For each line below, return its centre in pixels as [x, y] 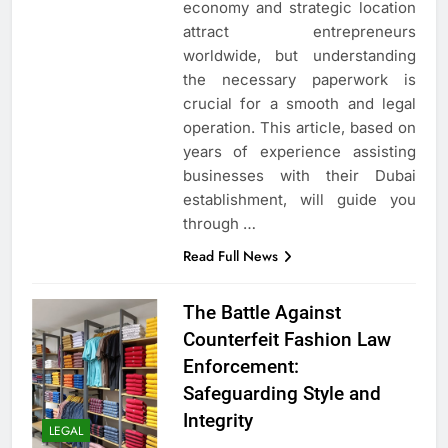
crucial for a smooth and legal [299, 103]
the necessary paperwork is [299, 79]
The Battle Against [261, 312]
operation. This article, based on [299, 127]
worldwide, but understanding [299, 55]
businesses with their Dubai [299, 175]
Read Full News [230, 255]
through [212, 223]
